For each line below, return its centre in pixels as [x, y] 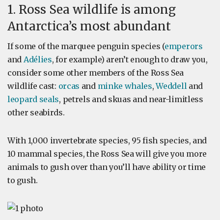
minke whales [125, 86]
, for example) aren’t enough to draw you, [130, 59]
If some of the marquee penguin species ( [86, 46]
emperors [184, 46]
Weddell [171, 86]
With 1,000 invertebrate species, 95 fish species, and [107, 140]
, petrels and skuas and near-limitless [131, 99]
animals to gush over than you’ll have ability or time [107, 167]
